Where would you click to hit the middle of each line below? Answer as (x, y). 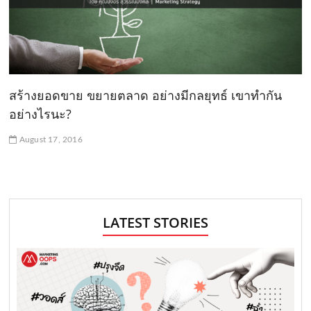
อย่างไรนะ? (41, 114)
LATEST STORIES (155, 223)
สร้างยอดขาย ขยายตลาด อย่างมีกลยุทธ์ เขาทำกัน (146, 95)
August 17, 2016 (50, 140)
